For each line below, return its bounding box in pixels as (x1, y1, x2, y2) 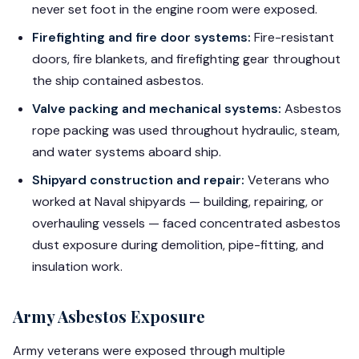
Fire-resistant (251, 29, 334, 46)
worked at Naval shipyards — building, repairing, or (32, 193, 324, 210)
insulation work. (32, 258, 123, 275)
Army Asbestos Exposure (13, 305, 205, 327)
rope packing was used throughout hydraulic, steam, (32, 122, 340, 139)
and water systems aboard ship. (32, 143, 221, 160)
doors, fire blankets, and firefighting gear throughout (32, 50, 341, 67)
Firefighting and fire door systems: (32, 29, 251, 46)
